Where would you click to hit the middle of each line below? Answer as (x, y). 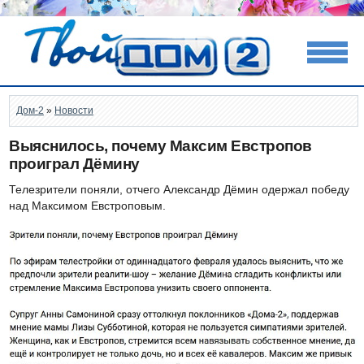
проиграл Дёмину (74, 164)
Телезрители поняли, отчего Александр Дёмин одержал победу (179, 189)
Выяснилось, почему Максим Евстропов (160, 146)
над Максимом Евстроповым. (87, 206)
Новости (74, 110)
